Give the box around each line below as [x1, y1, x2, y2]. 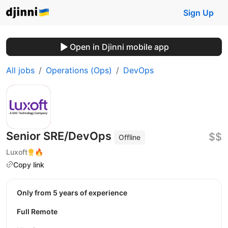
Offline [119, 133, 141, 141]
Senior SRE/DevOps [6, 129, 114, 142]
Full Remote [17, 207, 58, 216]
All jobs [6, 65, 35, 75]
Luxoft [6, 147, 27, 156]
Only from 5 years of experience [22, 188, 127, 197]
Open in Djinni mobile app [69, 42, 169, 52]
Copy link [13, 160, 44, 169]
